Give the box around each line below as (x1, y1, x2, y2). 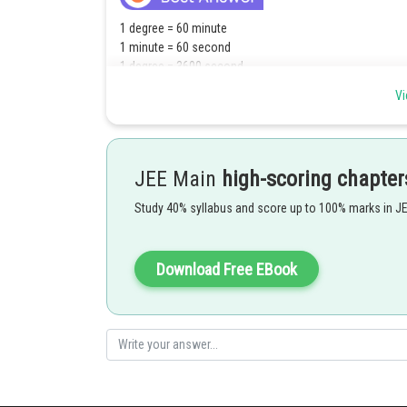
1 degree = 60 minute (120, 20, 227, 35)
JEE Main (134, 165, 222, 192)
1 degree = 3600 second (120, 58, 243, 74)
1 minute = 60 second (120, 39, 231, 55)
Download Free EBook (156, 259, 297, 279)
